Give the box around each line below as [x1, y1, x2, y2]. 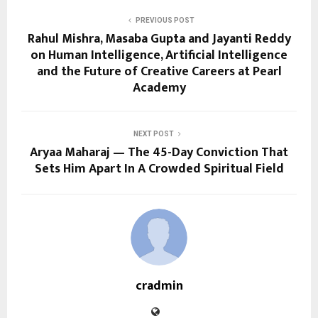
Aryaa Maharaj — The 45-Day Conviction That [30, 142, 288, 164]
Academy [132, 77, 186, 99]
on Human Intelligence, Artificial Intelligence [31, 45, 287, 67]
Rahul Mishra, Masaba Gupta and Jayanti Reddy [27, 28, 291, 50]
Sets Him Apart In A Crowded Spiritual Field [34, 158, 284, 180]
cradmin [135, 275, 183, 297]
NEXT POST [133, 130, 174, 138]
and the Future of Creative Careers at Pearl [36, 61, 282, 83]
